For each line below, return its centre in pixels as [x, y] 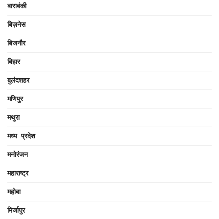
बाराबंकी [17, 6]
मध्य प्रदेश [21, 136]
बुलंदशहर [18, 80]
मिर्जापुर [16, 210]
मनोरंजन [18, 154]
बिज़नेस [16, 24]
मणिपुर [15, 99]
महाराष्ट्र [18, 173]
